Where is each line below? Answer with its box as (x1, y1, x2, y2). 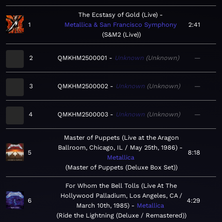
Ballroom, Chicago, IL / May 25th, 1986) (58, 144, 177, 152)
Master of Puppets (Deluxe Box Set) (67, 164, 175, 171)
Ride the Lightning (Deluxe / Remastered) (58, 212, 184, 220)
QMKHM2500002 (57, 82, 108, 90)
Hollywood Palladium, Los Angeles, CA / (60, 192, 182, 200)
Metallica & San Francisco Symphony (64, 21, 177, 29)
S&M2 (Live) (104, 31, 139, 39)
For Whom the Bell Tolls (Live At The (65, 182, 177, 190)
